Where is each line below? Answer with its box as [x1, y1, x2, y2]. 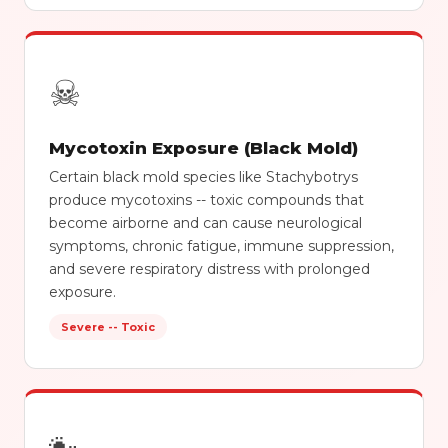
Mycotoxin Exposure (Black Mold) [49, 138, 358, 158]
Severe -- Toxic [61, 320, 155, 334]
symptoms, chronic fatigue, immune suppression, [49, 237, 394, 255]
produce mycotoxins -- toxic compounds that [49, 191, 364, 209]
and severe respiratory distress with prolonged [49, 260, 370, 278]
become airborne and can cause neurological [49, 214, 362, 232]
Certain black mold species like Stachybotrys [49, 168, 358, 186]
